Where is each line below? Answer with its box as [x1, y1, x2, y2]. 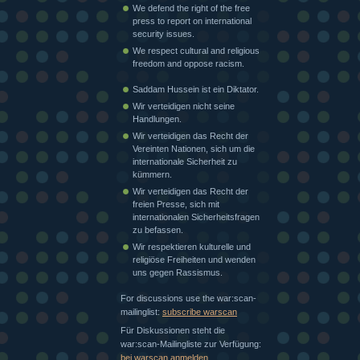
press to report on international [133, 15, 252, 26]
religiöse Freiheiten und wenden [133, 254, 256, 264]
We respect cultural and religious [133, 45, 260, 55]
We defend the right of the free [133, 2, 250, 13]
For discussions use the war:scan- [121, 292, 256, 303]
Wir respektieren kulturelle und [133, 241, 251, 252]
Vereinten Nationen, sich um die [133, 143, 255, 153]
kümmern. [133, 169, 172, 179]
